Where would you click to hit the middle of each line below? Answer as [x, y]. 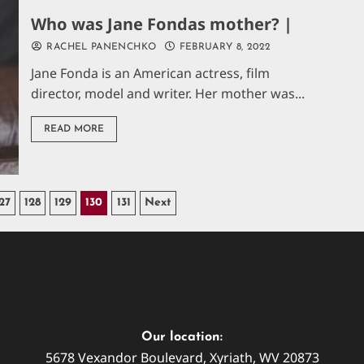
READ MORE [74, 129]
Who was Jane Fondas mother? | [162, 24]
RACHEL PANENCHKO [100, 47]
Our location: [182, 338]
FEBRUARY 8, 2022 [223, 47]
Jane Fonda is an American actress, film [151, 73]
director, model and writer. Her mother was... [168, 93]
